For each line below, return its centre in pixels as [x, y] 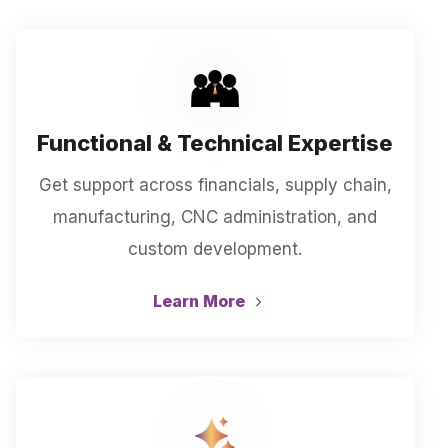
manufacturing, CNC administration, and [215, 217]
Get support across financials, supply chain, [215, 185]
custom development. [215, 249]
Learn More [201, 301]
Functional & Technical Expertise [215, 143]
